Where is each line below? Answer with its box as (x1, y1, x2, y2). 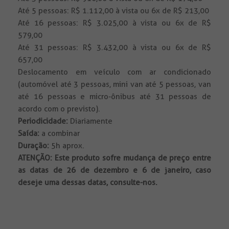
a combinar (39, 129, 80, 139)
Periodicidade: (18, 117, 68, 126)
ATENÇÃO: (18, 153, 52, 163)
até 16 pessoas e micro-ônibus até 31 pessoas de (18, 92, 211, 102)
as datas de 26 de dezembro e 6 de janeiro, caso (18, 166, 211, 175)
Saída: (18, 129, 39, 139)
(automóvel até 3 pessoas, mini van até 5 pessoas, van (18, 80, 211, 89)
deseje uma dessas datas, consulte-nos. (18, 178, 157, 188)
